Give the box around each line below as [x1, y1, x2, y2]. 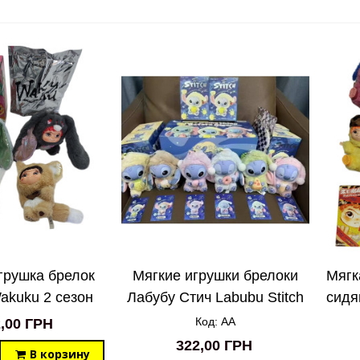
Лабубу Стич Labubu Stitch [127, 289, 304, 306]
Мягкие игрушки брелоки [133, 268, 298, 284]
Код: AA [195, 315, 235, 329]
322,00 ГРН [175, 337, 252, 354]
